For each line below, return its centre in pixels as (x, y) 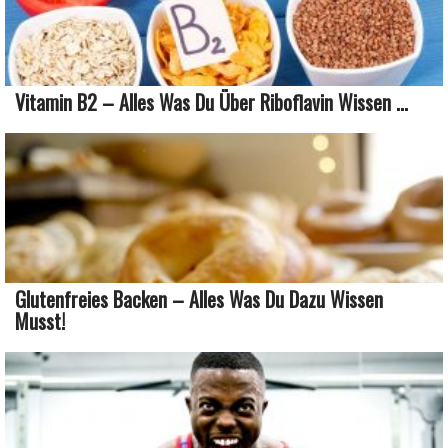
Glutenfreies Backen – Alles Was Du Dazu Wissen (199, 298)
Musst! (40, 320)
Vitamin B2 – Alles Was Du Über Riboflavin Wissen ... (211, 101)
